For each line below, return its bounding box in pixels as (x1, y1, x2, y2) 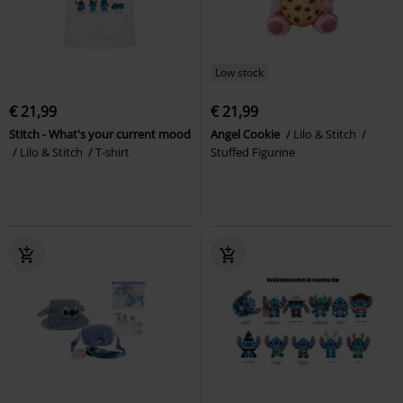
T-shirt (95, 143, 130, 160)
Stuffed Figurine (210, 143, 295, 160)
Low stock (215, 64, 264, 80)
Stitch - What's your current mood (9, 125, 191, 142)
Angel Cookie (210, 125, 282, 142)
